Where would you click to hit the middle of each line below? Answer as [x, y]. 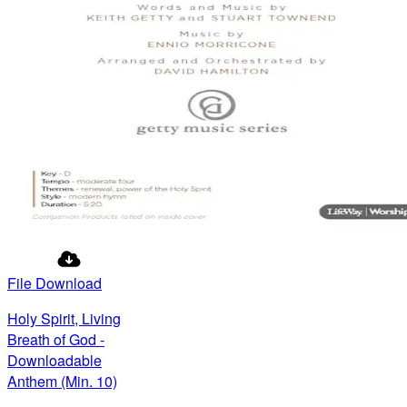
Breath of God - [56, 339]
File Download [55, 283]
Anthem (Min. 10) [62, 381]
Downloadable [55, 360]
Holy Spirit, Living [64, 318]
